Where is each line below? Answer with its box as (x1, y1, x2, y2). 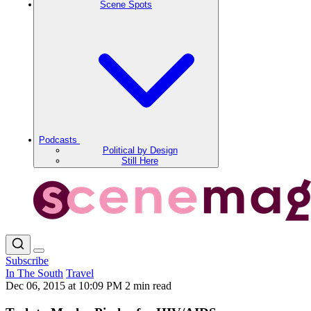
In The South (6, 267, 63, 279)
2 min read (125, 280, 171, 292)
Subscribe (6, 255, 49, 267)
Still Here (121, 155, 158, 166)
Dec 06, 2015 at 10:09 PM (6, 280, 125, 292)
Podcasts (39, 135, 80, 145)
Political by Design (102, 145, 178, 155)
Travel (66, 267, 94, 279)
